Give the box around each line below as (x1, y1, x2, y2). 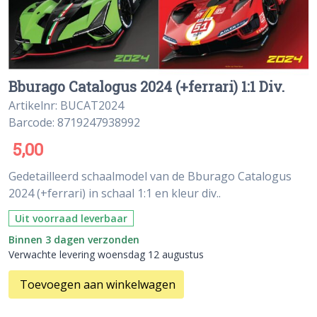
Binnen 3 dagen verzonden (8, 233, 139, 246)
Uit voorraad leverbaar (15, 212, 127, 225)
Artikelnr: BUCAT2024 (8, 98, 124, 113)
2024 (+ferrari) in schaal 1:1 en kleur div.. (8, 185, 221, 201)
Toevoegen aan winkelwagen (20, 277, 175, 292)
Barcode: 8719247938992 (8, 115, 140, 130)
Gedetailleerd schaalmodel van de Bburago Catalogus (8, 168, 292, 184)
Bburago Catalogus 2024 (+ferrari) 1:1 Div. (8, 77, 284, 96)
